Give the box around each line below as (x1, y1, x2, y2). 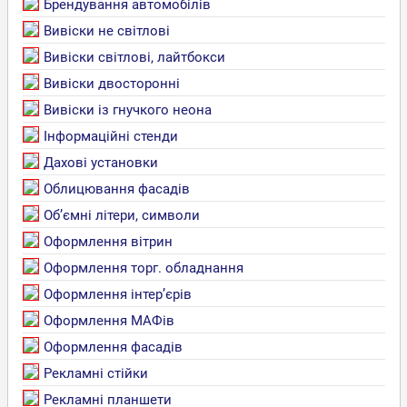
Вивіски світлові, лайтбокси (43, 48, 225, 65)
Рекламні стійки (43, 364, 148, 382)
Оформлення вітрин (43, 233, 173, 250)
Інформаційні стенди (43, 127, 178, 144)
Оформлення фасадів (43, 338, 183, 355)
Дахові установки (43, 154, 158, 171)
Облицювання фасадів (43, 180, 190, 197)
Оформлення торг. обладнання (43, 259, 243, 276)
